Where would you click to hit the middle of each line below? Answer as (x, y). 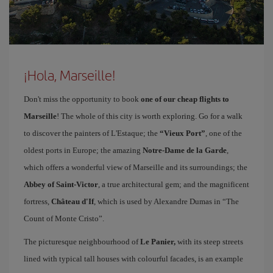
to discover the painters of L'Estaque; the (92, 133)
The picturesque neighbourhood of (82, 242)
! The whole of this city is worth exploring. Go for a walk (150, 116)
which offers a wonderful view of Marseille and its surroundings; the (136, 167)
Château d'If (73, 201)
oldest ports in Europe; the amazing (83, 150)
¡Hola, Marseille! (70, 75)
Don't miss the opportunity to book (82, 99)
